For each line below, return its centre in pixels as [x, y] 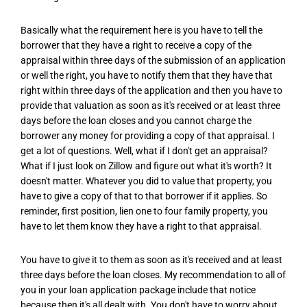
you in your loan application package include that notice [138, 290]
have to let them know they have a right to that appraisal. [141, 226]
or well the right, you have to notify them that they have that [147, 75]
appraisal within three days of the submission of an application [153, 60]
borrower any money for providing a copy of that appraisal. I [148, 135]
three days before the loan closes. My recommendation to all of [153, 275]
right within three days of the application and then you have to [151, 90]
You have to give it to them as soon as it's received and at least [151, 260]
